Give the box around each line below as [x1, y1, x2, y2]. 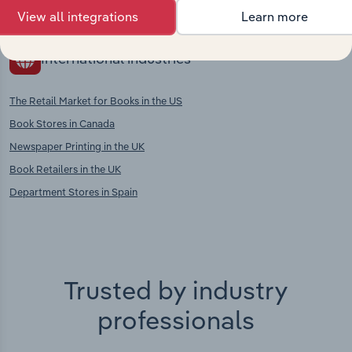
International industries [41, 49, 191, 68]
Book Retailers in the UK [9, 162, 121, 175]
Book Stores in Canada [9, 116, 115, 130]
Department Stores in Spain [9, 185, 137, 198]
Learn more [240, 9, 308, 24]
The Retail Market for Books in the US [9, 93, 182, 107]
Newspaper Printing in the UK [9, 139, 145, 152]
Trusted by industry [64, 273, 288, 306]
